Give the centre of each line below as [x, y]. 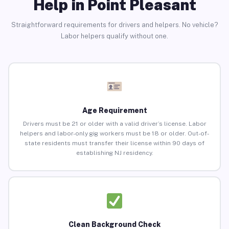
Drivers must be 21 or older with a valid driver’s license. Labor [114, 124]
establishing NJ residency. [114, 153]
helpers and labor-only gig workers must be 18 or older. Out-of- [114, 134]
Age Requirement [114, 111]
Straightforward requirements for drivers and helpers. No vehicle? [114, 25]
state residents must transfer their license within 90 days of [114, 143]
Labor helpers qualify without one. [114, 36]
